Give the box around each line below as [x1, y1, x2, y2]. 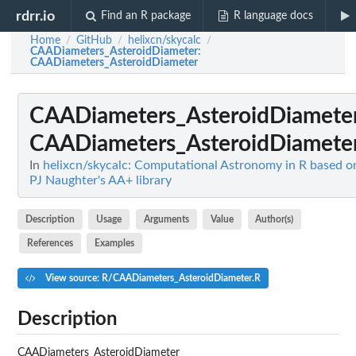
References [26, 238, 73, 248]
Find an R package [101, 10, 192, 21]
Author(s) [255, 214, 294, 224]
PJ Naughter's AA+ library [29, 174, 172, 187]
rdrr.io [16, 9, 56, 23]
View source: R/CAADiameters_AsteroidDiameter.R [42, 273, 261, 283]
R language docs [233, 10, 313, 21]
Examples [95, 238, 135, 248]
